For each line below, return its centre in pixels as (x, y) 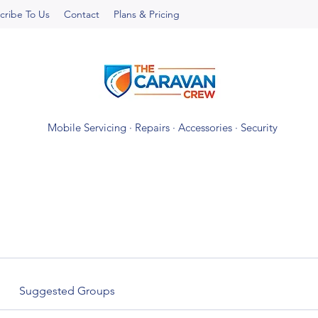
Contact (82, 14)
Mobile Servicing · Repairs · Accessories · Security (163, 127)
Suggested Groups (67, 291)
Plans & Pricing (147, 14)
